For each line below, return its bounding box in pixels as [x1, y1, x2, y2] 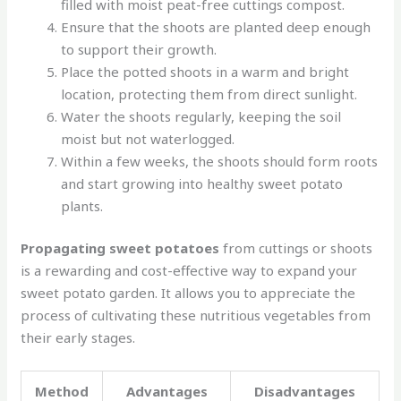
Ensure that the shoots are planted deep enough [61, 17, 371, 36]
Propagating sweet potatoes [21, 239, 220, 258]
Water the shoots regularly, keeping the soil [61, 107, 342, 125]
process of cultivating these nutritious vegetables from [21, 306, 371, 325]
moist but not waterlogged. [61, 129, 235, 148]
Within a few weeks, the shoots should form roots [61, 151, 379, 170]
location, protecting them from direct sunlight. [61, 84, 358, 103]
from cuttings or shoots [219, 239, 373, 258]
